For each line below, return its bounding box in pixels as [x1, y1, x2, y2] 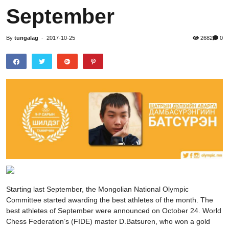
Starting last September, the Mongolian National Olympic [6, 185, 189, 194]
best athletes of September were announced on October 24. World [6, 207, 221, 215]
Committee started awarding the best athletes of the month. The [6, 196, 213, 204]
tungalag [14, 34, 38, 41]
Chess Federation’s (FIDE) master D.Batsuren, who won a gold [6, 217, 210, 226]
